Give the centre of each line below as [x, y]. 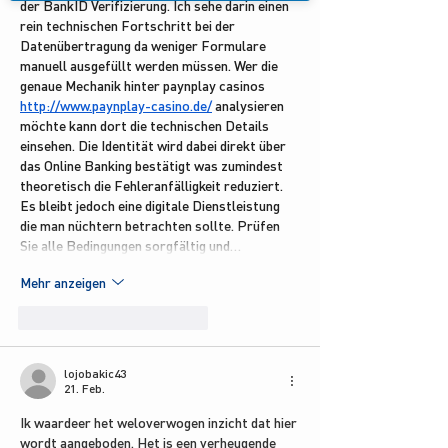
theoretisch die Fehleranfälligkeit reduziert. [153, 186]
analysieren [249, 106]
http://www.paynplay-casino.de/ [116, 106]
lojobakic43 [95, 374]
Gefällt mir [77, 318]
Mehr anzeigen [63, 282]
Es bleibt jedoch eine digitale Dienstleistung [151, 206]
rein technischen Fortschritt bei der [129, 26]
